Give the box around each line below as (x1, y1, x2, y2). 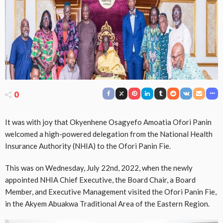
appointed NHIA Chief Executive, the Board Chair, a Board (5, 175, 196, 185)
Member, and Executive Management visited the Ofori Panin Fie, (5, 187, 217, 197)
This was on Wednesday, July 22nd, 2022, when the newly (5, 163, 193, 173)
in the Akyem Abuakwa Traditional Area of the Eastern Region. (5, 199, 210, 209)
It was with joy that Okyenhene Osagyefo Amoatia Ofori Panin (5, 117, 212, 127)
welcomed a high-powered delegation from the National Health (5, 129, 213, 139)
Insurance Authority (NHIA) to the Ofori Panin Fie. (5, 141, 171, 151)
